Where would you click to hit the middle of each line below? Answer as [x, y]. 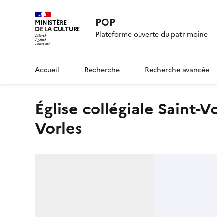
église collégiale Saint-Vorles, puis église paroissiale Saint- [39, 109]
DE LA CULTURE [58, 29]
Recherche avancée [177, 70]
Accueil [47, 70]
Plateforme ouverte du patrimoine [152, 35]
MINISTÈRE [51, 23]
